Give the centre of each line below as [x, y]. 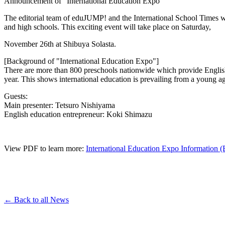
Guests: [16, 96]
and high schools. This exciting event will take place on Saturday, [107, 27]
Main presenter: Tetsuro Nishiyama [60, 105]
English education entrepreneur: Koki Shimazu [78, 115]
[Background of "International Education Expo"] [81, 61]
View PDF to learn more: [45, 149]
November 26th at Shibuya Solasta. [60, 44]
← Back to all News [36, 200]
